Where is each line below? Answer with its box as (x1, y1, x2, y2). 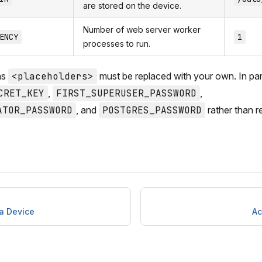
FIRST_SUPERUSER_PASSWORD (56, 87, 196, 99)
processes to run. (83, 39, 150, 49)
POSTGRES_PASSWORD (102, 104, 202, 116)
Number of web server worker (83, 25, 201, 35)
